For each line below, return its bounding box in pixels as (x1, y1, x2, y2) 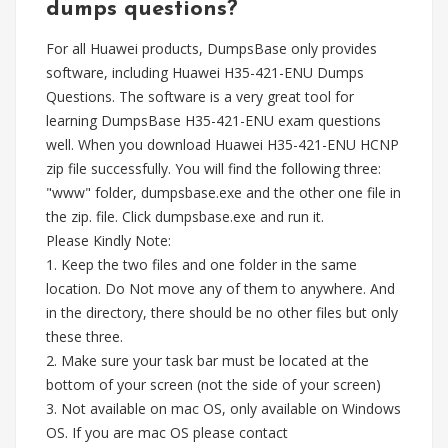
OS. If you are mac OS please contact (46, 423, 288, 442)
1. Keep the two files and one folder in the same (46, 255, 357, 274)
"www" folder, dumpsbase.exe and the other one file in (46, 183, 401, 202)
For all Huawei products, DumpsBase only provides (46, 39, 377, 58)
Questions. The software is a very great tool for (46, 87, 354, 106)
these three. (46, 327, 127, 346)
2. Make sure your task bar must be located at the (46, 351, 369, 370)
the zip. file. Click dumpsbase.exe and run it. (46, 207, 324, 226)
